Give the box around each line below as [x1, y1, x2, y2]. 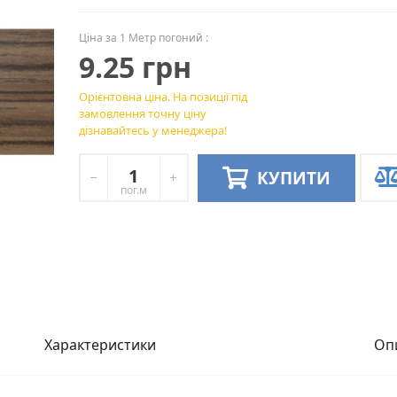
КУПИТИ [256, 166, 331, 190]
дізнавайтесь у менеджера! [78, 122, 227, 138]
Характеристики [44, 335, 157, 354]
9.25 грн [78, 48, 191, 86]
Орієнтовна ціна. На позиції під [78, 89, 247, 105]
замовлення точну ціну [78, 105, 206, 121]
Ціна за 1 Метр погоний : [78, 30, 208, 45]
